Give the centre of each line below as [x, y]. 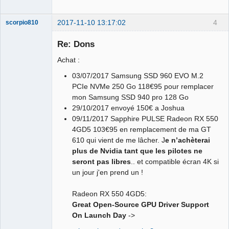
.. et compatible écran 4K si [175, 161]
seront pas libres [101, 161]
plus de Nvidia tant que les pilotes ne [137, 151]
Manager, [19, 135]
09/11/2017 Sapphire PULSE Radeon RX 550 [145, 118]
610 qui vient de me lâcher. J [118, 140]
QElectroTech [24, 120]
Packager [19, 149]
